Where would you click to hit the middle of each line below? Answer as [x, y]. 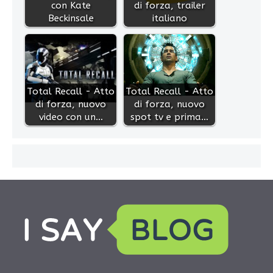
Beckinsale [71, 18]
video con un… [71, 117]
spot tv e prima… [169, 117]
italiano [169, 18]
